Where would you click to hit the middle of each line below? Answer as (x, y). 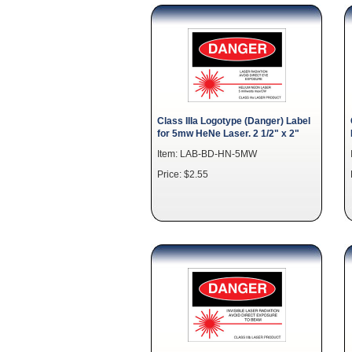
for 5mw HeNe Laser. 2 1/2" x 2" (228, 133)
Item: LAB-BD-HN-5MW (207, 154)
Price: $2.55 (183, 174)
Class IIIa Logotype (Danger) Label (234, 121)
